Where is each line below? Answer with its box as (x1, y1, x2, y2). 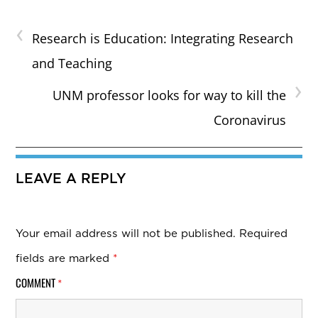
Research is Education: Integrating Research (32, 30, 294, 48)
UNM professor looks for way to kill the (52, 87, 286, 104)
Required (239, 226, 288, 241)
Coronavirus (213, 111, 286, 129)
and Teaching (32, 55, 113, 72)
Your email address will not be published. (16, 226, 236, 241)
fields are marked (16, 251, 114, 265)
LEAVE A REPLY (16, 170, 127, 187)
